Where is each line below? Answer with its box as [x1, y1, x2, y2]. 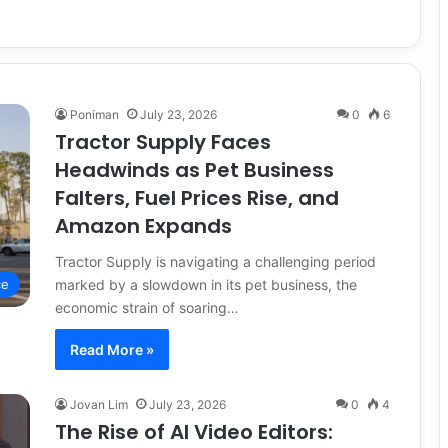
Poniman [70, 106, 119, 122]
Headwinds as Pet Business [55, 155, 334, 184]
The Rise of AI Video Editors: [55, 417, 333, 446]
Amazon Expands [55, 211, 232, 240]
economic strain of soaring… [55, 298, 239, 316]
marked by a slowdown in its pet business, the [55, 275, 357, 293]
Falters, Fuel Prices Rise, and [55, 183, 339, 212]
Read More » [70, 340, 154, 358]
